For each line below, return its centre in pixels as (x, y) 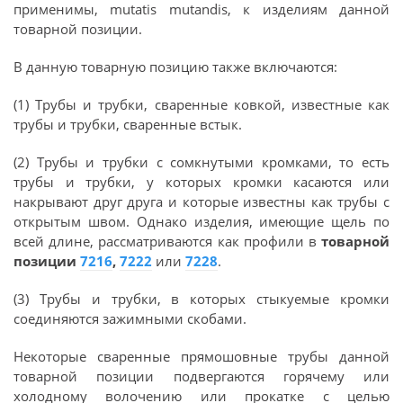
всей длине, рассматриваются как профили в (167, 241)
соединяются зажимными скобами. (130, 318)
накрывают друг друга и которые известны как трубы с (201, 201)
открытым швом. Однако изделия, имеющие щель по (201, 221)
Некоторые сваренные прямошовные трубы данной (201, 356)
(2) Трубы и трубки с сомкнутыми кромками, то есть (201, 162)
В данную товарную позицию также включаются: (175, 67)
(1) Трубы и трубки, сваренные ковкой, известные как (201, 104)
